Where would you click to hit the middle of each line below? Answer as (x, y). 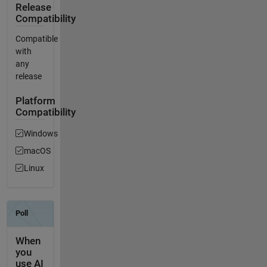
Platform (35, 101)
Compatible (36, 39)
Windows (41, 133)
